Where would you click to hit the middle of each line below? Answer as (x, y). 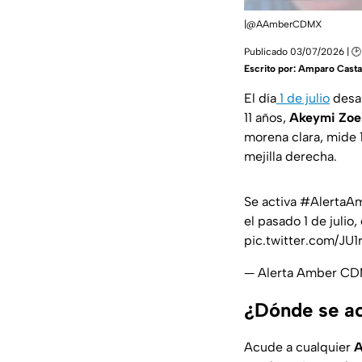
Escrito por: (271, 69)
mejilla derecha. (290, 157)
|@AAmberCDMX (283, 25)
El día (260, 99)
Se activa (272, 202)
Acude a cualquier (299, 347)
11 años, (267, 118)
